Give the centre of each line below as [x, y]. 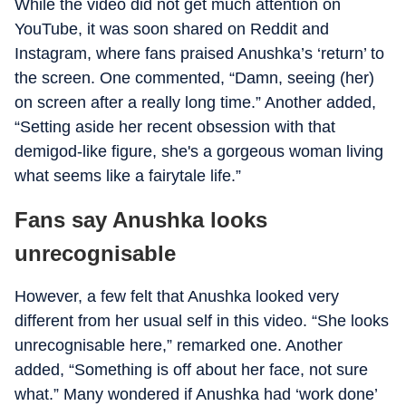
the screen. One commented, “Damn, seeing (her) [194, 78]
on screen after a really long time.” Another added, [195, 102]
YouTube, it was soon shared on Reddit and [172, 29]
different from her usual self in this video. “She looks [202, 321]
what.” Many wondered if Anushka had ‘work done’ [196, 394]
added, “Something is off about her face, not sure [191, 370]
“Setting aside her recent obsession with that [175, 127]
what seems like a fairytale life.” [128, 176]
